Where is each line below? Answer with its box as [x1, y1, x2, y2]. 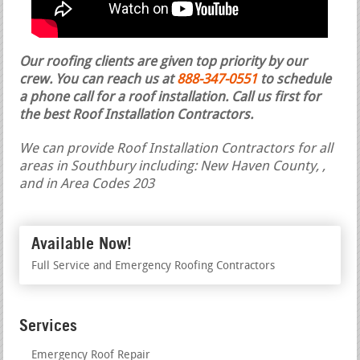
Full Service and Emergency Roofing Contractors [31, 260, 276, 272]
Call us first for [231, 90, 321, 104]
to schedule [257, 72, 332, 87]
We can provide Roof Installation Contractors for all [19, 141, 333, 156]
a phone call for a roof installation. [19, 90, 232, 104]
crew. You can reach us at [19, 72, 178, 87]
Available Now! [31, 233, 133, 253]
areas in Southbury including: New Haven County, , [19, 159, 326, 174]
